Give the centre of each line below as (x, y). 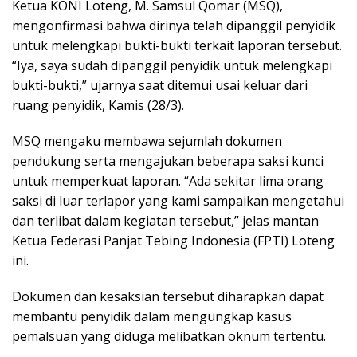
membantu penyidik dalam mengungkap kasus (152, 317)
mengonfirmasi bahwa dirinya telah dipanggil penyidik (174, 26)
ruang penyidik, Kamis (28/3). (98, 106)
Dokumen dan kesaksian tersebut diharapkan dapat (168, 297)
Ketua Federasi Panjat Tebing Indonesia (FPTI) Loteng (173, 241)
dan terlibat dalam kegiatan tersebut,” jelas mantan (165, 221)
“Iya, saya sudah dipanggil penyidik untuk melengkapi (172, 66)
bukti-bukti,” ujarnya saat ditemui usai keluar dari (160, 86)
